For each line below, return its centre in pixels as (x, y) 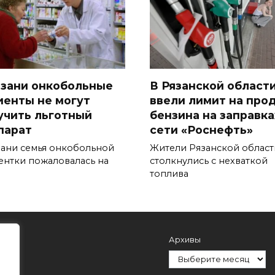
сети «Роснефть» (201, 130)
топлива (169, 173)
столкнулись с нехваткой (209, 161)
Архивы (185, 240)
